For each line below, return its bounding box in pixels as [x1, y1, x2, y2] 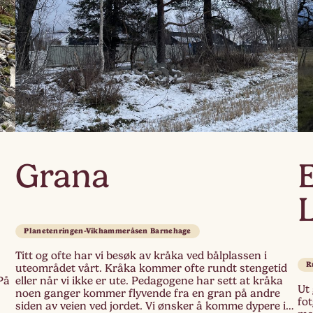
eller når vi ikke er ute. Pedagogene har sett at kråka [15, 275, 284, 288]
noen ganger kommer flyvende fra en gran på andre [15, 287, 281, 300]
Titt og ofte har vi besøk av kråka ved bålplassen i [15, 249, 268, 263]
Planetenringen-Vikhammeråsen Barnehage [24, 226, 191, 236]
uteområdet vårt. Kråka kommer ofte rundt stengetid [15, 262, 288, 275]
